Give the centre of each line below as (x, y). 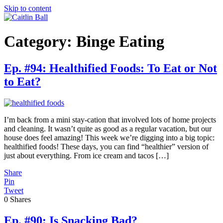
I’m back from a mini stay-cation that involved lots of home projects (110, 119)
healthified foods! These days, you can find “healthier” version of (106, 146)
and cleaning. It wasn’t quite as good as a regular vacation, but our (108, 128)
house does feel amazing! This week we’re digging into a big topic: (109, 137)
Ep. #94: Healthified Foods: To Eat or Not (111, 68)
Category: (40, 42)
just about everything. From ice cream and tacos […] (86, 155)
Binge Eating (120, 42)
